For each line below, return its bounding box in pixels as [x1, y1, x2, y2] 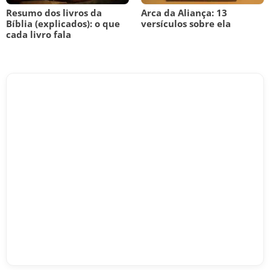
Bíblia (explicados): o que [6, 17, 120, 30]
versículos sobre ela [141, 17, 231, 30]
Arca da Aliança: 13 [141, 7, 227, 19]
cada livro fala [6, 28, 71, 40]
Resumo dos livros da [6, 7, 102, 19]
